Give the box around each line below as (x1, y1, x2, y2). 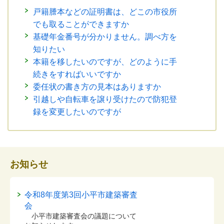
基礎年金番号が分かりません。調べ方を (33, 32, 177, 41)
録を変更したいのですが (33, 107, 121, 116)
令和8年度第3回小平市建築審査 (24, 190, 137, 199)
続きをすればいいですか (33, 70, 121, 79)
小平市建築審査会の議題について (24, 212, 136, 220)
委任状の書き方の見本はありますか (33, 82, 161, 91)
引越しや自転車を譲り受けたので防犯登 (33, 95, 177, 104)
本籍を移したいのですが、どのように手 (33, 57, 177, 66)
